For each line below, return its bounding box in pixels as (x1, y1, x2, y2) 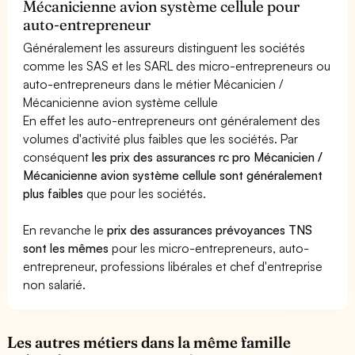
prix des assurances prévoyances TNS (107, 221, 313, 238)
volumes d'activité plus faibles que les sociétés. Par (23, 130, 299, 147)
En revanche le (23, 221, 108, 238)
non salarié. (23, 276, 86, 292)
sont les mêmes (23, 239, 109, 256)
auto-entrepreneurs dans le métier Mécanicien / (23, 75, 284, 92)
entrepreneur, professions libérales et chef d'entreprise (23, 258, 323, 274)
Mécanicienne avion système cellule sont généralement (23, 166, 323, 183)
